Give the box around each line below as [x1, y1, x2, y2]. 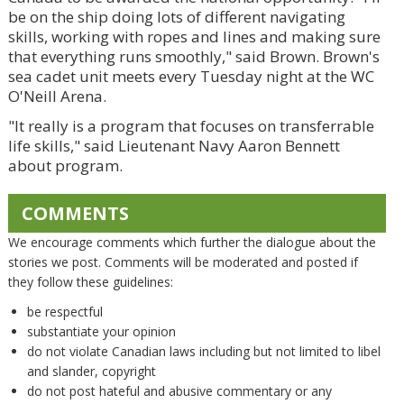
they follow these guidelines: [7, 272, 173, 290]
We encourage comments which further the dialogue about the [7, 233, 376, 251]
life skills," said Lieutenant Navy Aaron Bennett [7, 134, 340, 156]
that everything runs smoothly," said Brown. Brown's [7, 45, 380, 67]
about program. [7, 154, 123, 176]
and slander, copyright [26, 362, 156, 380]
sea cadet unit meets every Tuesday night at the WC [7, 65, 374, 87]
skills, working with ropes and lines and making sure [7, 25, 381, 47]
